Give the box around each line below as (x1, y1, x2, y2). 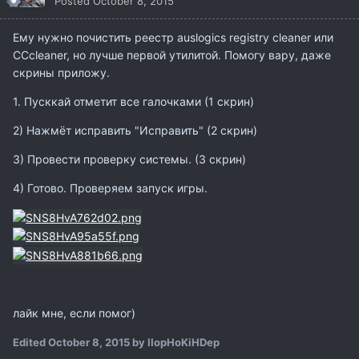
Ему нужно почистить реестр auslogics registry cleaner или (13, 30, 333, 44)
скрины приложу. (13, 65, 110, 79)
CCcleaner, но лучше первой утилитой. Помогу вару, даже (13, 47, 331, 62)
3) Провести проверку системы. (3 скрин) (13, 151, 246, 166)
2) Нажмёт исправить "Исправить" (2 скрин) (13, 123, 257, 137)
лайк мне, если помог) (13, 305, 135, 320)
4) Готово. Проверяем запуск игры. (13, 180, 208, 195)
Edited (13, 335, 48, 349)
